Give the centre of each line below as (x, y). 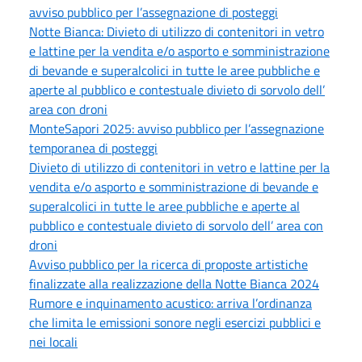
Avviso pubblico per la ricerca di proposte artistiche (168, 264)
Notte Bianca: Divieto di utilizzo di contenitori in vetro (177, 31)
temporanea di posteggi (93, 147)
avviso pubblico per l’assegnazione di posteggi (154, 12)
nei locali (53, 341)
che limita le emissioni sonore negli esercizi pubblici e (175, 322)
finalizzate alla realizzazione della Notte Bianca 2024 (174, 283)
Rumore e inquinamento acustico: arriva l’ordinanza (170, 303)
